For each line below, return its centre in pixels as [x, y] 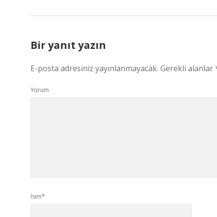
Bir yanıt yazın [68, 45]
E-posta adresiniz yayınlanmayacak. [94, 68]
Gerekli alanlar [188, 68]
